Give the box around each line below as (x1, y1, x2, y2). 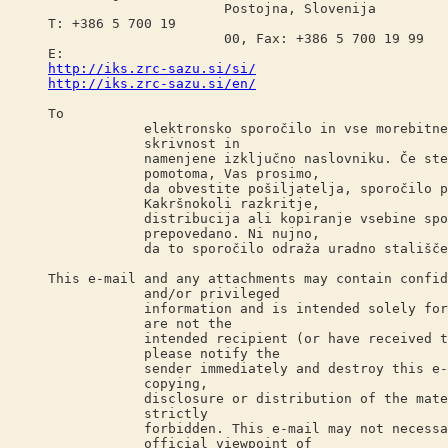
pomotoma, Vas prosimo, (48, 166, 320, 181)
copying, (48, 376, 208, 391)
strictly (48, 406, 208, 421)
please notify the (48, 346, 280, 361)
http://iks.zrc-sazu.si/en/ (48, 76, 256, 91)
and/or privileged (48, 286, 280, 301)
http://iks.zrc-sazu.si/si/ (48, 61, 256, 76)
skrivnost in (48, 136, 240, 151)
